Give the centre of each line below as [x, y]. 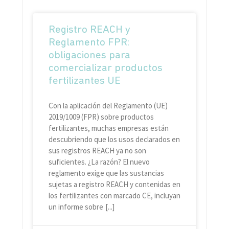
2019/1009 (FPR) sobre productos [101, 117]
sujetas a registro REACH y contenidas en [114, 185]
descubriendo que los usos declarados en [114, 140]
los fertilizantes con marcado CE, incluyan [114, 196]
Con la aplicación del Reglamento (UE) [108, 106]
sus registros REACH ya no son [97, 151]
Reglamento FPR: [89, 43]
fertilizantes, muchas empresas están [108, 128]
